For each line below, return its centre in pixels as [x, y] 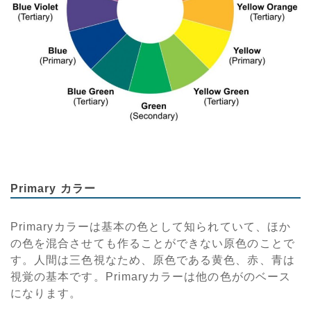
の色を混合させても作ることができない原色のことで [153, 243]
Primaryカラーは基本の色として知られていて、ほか [151, 226]
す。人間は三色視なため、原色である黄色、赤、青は [153, 260]
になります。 [46, 293]
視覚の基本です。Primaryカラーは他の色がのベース [151, 276]
